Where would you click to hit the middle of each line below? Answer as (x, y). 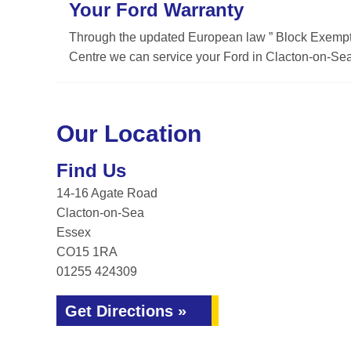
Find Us (91, 170)
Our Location (129, 134)
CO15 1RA (87, 252)
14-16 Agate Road (107, 193)
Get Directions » (126, 311)
